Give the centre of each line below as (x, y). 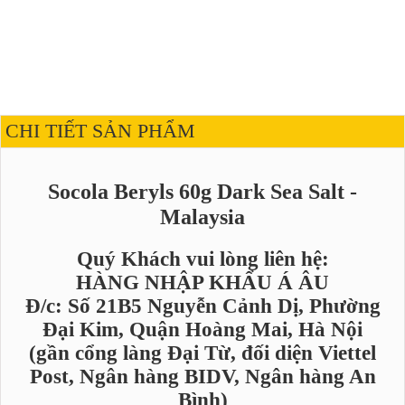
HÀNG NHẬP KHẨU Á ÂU (202, 282)
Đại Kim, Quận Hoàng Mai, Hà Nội (202, 329)
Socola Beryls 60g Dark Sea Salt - (202, 191)
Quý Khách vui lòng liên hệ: (202, 259)
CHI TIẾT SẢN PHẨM (100, 132)
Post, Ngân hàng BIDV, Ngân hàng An (202, 376)
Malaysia (202, 216)
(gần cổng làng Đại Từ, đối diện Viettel (202, 353)
